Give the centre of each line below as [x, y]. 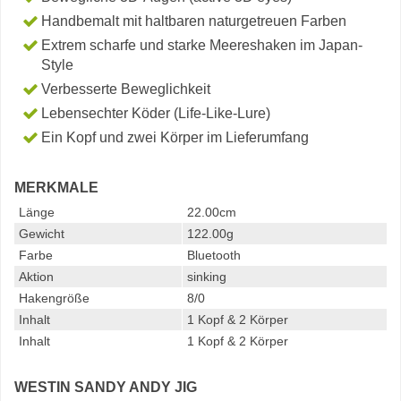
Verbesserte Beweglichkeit [126, 89]
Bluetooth [214, 255]
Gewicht [42, 234]
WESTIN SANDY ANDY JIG [106, 387]
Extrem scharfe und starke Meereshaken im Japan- [202, 45]
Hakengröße [54, 298]
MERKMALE [56, 188]
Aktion [36, 277]
